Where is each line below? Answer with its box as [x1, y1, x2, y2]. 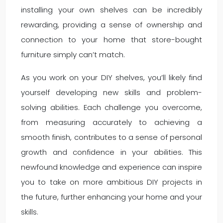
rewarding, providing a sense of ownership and [21, 19, 202, 30]
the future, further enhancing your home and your [21, 192, 202, 202]
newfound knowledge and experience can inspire [21, 162, 202, 172]
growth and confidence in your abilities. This [21, 147, 202, 157]
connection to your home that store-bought [21, 34, 202, 45]
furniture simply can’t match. [21, 49, 125, 60]
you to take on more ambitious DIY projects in [21, 177, 202, 187]
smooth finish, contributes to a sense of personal [21, 132, 202, 142]
